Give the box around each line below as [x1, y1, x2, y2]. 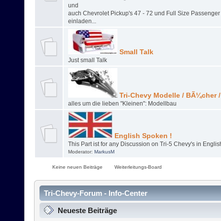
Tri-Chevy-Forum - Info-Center [44, 189, 147, 198]
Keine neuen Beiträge [50, 164, 103, 170]
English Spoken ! [112, 132, 172, 140]
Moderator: [68, 149, 94, 155]
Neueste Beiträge [58, 206, 117, 215]
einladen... [68, 18, 96, 25]
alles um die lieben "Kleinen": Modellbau [68, 100, 177, 108]
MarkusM [94, 149, 114, 155]
